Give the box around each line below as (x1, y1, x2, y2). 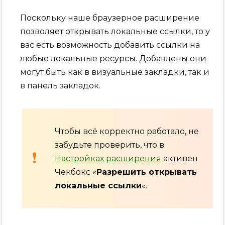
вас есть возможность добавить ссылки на (20, 40, 200, 50)
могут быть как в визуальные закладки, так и (20, 67, 210, 77)
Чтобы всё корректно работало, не (55, 126, 199, 136)
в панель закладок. (20, 80, 101, 90)
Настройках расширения (55, 153, 162, 163)
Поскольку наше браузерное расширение (20, 13, 200, 23)
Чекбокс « (55, 167, 97, 177)
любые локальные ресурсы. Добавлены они (20, 53, 207, 63)
